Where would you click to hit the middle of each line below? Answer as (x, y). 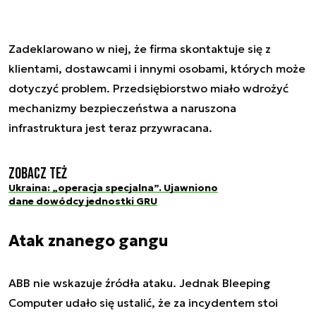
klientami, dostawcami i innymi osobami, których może (157, 69)
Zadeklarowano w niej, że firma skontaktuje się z (140, 49)
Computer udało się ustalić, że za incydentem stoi (143, 302)
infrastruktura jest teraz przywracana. (112, 128)
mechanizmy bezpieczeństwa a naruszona (122, 108)
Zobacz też (38, 174)
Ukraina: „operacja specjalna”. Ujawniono (113, 188)
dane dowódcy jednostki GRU (83, 201)
